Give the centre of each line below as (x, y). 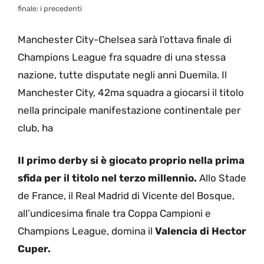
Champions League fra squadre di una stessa (122, 57)
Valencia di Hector (201, 231)
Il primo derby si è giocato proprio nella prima (131, 161)
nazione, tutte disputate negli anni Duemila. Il (122, 75)
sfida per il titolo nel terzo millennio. (107, 178)
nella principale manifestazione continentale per (129, 110)
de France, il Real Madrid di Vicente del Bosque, (126, 196)
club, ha (35, 128)
